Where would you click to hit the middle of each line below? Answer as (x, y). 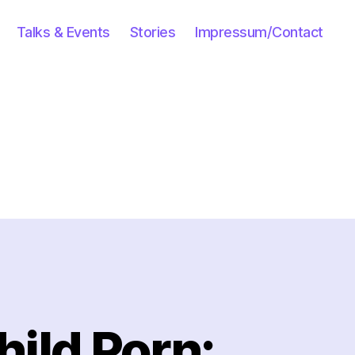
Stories (153, 32)
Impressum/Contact (259, 32)
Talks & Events (63, 32)
